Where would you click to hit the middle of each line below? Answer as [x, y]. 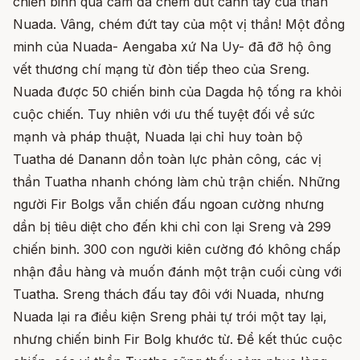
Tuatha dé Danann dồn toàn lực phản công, [149, 160]
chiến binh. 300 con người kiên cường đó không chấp [177, 250]
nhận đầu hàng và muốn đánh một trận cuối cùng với [177, 272]
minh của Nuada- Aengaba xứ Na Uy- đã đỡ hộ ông [172, 47]
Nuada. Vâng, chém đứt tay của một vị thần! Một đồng [179, 25]
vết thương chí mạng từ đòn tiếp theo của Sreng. [161, 70]
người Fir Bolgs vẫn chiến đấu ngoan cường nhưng [168, 205]
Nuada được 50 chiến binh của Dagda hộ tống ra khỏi [177, 92]
